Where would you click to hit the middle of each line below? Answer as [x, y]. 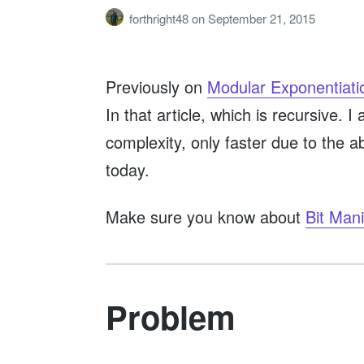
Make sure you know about [205, 216]
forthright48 [160, 19]
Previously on [156, 86]
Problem [170, 316]
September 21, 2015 [261, 19]
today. [127, 169]
